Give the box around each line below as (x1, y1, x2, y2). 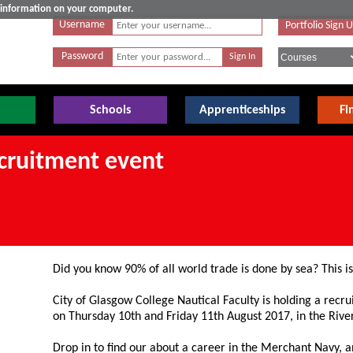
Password (61, 51, 103, 61)
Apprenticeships (199, 104, 286, 117)
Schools (90, 104, 132, 117)
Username (59, 20, 106, 30)
